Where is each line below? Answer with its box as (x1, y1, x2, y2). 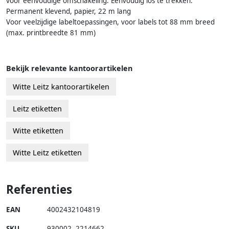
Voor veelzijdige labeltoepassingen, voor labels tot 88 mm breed (6, 17, 215, 27)
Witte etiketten (13, 125, 63, 135)
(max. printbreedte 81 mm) (6, 28, 96, 37)
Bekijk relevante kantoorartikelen (6, 63, 132, 73)
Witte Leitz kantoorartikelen (13, 81, 109, 91)
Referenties (6, 181, 72, 197)
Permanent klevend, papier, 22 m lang (6, 6, 131, 16)
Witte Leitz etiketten (13, 147, 82, 157)
